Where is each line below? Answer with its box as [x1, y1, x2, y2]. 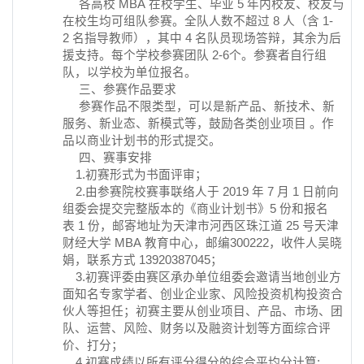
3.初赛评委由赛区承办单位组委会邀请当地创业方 [63, 270, 341, 284]
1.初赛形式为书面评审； [63, 167, 207, 181]
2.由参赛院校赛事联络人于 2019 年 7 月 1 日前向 [63, 184, 339, 198]
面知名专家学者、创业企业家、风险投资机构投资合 [63, 287, 343, 301]
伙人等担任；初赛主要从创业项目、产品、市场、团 [63, 304, 343, 318]
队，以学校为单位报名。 [63, 65, 197, 79]
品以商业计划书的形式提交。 [63, 133, 221, 147]
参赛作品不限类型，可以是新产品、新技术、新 [63, 99, 335, 113]
